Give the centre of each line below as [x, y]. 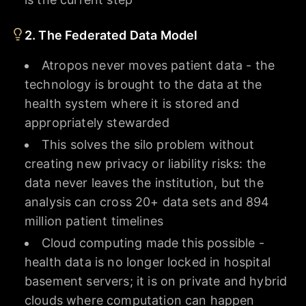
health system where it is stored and [132, 103]
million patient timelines [94, 221]
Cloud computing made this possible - [153, 242]
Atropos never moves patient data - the [158, 65]
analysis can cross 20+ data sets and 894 [147, 201]
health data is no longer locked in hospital [148, 262]
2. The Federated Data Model [111, 35]
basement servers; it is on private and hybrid [156, 281]
